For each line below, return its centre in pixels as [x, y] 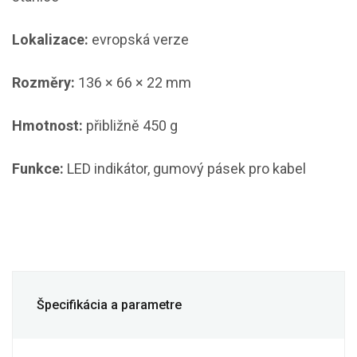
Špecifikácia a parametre [109, 304]
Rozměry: [43, 82]
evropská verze [139, 39]
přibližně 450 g [130, 125]
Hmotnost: [47, 125]
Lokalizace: [50, 39]
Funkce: [38, 168]
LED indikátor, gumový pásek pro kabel [185, 168]
